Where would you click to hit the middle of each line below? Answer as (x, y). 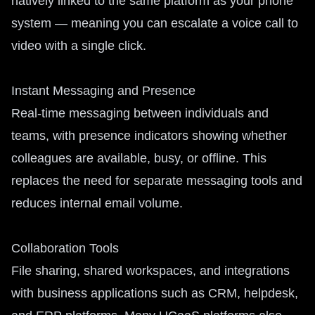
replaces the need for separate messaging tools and (157, 181)
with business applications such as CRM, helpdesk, (155, 293)
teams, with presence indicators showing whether (149, 136)
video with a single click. (79, 46)
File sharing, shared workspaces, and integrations (150, 271)
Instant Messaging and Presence (103, 91)
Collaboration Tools (65, 248)
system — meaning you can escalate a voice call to (155, 23)
